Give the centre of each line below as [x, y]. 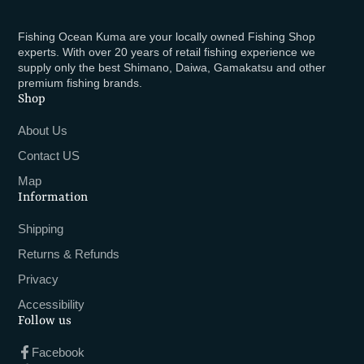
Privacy [39, 279]
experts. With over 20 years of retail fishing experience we [167, 52]
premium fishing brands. [80, 82]
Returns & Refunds [69, 254]
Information [53, 197]
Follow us [45, 321]
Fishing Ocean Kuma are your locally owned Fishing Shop [167, 36]
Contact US [49, 156]
